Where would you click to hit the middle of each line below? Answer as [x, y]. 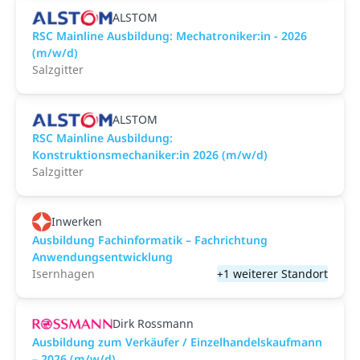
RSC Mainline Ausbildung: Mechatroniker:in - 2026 [170, 36]
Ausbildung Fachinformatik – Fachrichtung [150, 240]
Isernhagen [63, 274]
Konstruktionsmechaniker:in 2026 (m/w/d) [150, 155]
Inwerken [77, 221]
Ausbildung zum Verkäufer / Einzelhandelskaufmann [177, 342]
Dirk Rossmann [153, 323]
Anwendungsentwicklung [102, 257]
